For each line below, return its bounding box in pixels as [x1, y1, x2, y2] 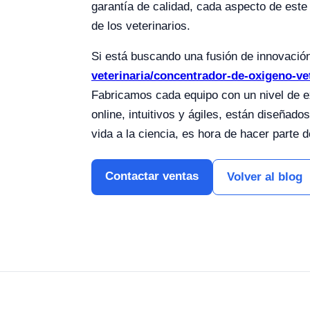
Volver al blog [227, 170, 302, 183]
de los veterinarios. [91, 19, 190, 33]
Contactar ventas [105, 170, 199, 183]
